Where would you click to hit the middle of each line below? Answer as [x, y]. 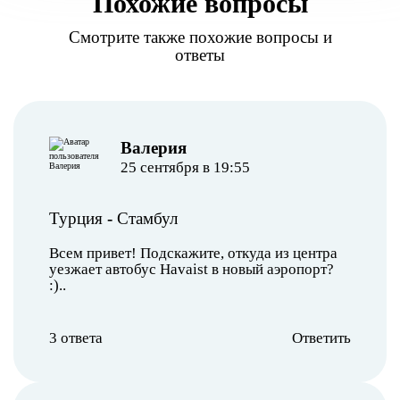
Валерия [153, 147]
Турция [76, 218]
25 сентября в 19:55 [185, 167]
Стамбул [147, 218]
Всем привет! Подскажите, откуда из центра [193, 253]
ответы [200, 54]
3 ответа [76, 337]
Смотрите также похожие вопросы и [200, 37]
